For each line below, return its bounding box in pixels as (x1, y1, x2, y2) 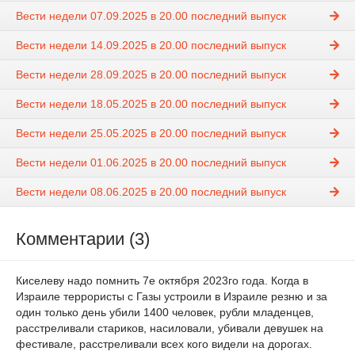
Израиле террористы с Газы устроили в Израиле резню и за (16, 290, 327, 303)
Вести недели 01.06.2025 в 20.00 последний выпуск (16, 156, 286, 170)
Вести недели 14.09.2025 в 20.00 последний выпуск (16, 39, 286, 52)
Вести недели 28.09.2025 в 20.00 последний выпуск (16, 68, 286, 82)
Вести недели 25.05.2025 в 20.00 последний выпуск (16, 127, 286, 140)
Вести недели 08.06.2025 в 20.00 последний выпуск (16, 185, 286, 199)
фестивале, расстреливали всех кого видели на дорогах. (16, 338, 312, 351)
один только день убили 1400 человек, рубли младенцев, (16, 306, 314, 319)
